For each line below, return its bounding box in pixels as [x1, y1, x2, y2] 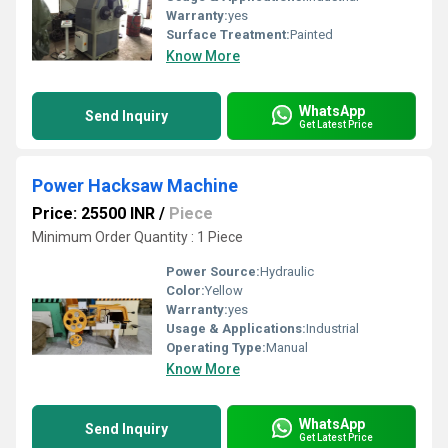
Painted [290, 27, 333, 42]
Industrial [306, 321, 359, 336]
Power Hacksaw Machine [32, 175, 238, 196]
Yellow [205, 283, 243, 298]
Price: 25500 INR [32, 204, 155, 223]
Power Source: [166, 264, 260, 279]
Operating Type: [166, 340, 266, 355]
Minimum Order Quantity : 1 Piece [32, 229, 243, 245]
